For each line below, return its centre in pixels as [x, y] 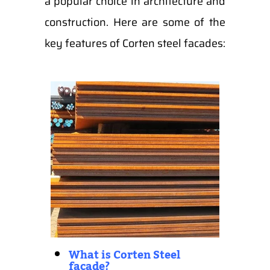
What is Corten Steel [124, 255]
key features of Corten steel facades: [135, 43]
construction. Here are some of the [135, 22]
